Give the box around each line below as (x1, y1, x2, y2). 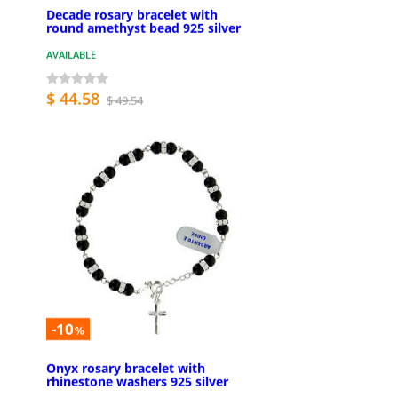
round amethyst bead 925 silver (46, 20, 241, 37)
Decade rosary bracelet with (46, 6, 218, 24)
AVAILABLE (46, 48, 96, 62)
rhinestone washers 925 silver (46, 372, 228, 390)
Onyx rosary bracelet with (46, 359, 205, 377)
